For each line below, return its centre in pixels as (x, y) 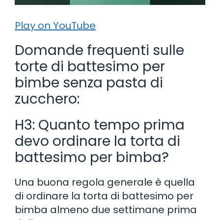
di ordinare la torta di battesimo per (104, 196)
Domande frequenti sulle (99, 50)
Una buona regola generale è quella (105, 182)
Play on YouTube (55, 25)
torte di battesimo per (90, 66)
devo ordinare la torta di (97, 141)
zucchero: (47, 99)
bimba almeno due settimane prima (106, 209)
